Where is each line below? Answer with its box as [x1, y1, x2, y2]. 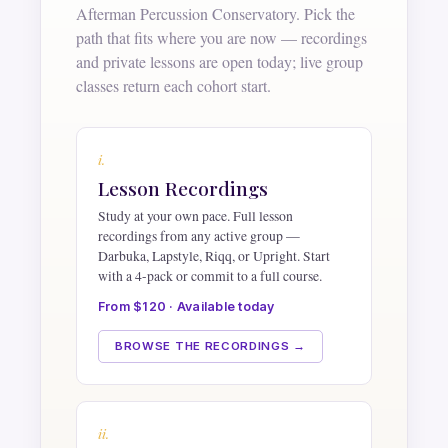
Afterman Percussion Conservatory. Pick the [76, 2, 356, 24]
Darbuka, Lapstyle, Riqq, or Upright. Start [97, 245, 330, 265]
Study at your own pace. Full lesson [97, 205, 293, 225]
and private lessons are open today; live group [76, 50, 364, 72]
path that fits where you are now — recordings [76, 26, 368, 48]
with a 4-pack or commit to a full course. [97, 265, 322, 285]
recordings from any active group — [97, 225, 300, 245]
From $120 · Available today [97, 298, 275, 314]
